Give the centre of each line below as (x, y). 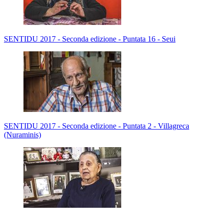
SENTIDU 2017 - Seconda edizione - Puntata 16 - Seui (90, 39)
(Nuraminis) (22, 134)
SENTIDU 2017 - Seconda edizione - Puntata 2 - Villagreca (97, 126)
